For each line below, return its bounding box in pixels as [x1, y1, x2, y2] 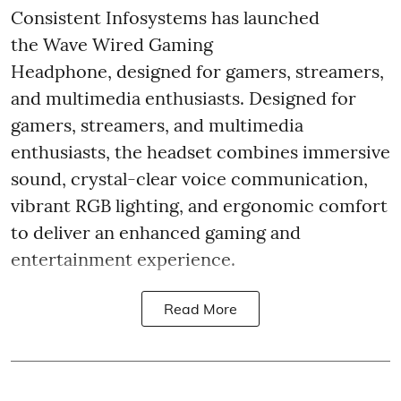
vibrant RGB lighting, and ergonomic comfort [11, 194, 388, 218]
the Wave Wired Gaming [11, 33, 213, 56]
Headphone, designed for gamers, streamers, [11, 60, 384, 83]
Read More [164, 300, 237, 319]
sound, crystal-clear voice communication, [11, 167, 368, 191]
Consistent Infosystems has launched [11, 6, 320, 30]
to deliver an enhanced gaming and [11, 221, 301, 244]
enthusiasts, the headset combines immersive [11, 141, 390, 164]
